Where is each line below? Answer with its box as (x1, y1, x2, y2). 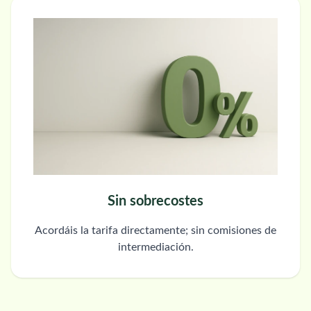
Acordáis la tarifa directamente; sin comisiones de (35, 224, 276, 236)
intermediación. (117, 241, 194, 253)
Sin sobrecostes (108, 194, 203, 208)
